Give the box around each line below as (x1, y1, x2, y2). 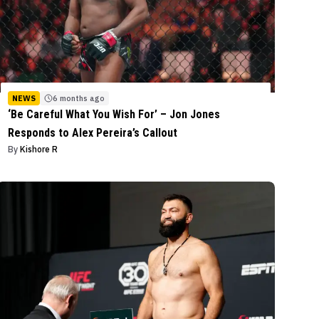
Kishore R (20, 143, 58, 155)
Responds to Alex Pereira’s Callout (8, 125, 178, 140)
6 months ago (53, 93, 105, 103)
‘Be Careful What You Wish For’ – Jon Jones (8, 107, 221, 121)
